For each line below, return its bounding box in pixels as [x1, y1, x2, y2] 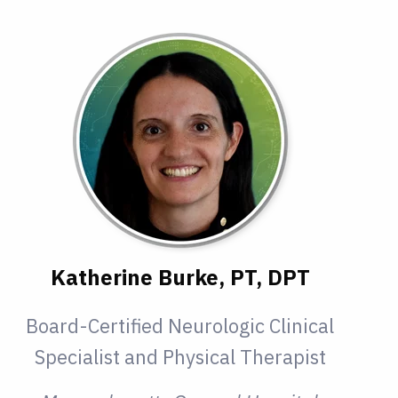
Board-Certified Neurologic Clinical [26, 313, 335, 339]
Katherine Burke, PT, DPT [50, 263, 310, 292]
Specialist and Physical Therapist [34, 344, 326, 370]
